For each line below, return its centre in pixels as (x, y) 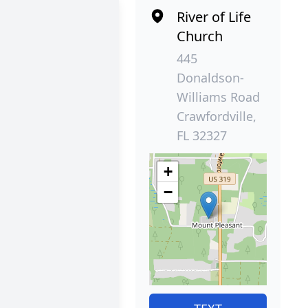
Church (200, 36)
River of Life (214, 16)
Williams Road (219, 97)
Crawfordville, (217, 116)
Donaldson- (211, 77)
